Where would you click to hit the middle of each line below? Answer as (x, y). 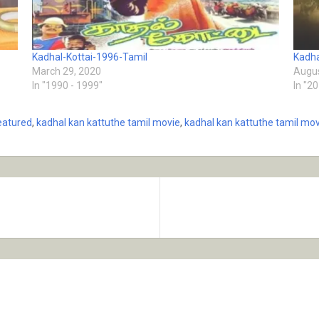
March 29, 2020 (67, 72)
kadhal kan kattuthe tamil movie (108, 123)
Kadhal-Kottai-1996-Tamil (90, 57)
